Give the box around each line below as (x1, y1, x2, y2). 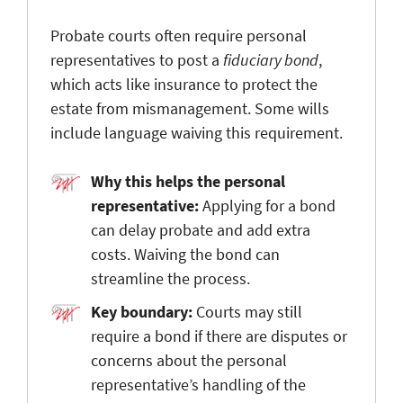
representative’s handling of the (91, 373, 306, 395)
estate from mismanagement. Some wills (50, 97, 329, 119)
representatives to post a (50, 49, 223, 70)
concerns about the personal (91, 349, 287, 371)
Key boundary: (91, 300, 193, 322)
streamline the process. (91, 267, 250, 289)
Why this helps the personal (91, 170, 285, 192)
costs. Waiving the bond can (91, 243, 280, 264)
